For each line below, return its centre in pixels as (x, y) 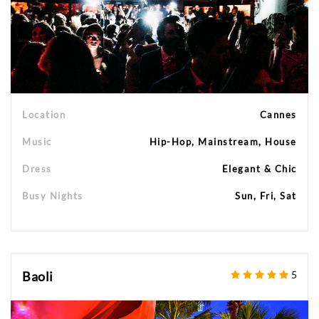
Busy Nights (53, 196)
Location (44, 115)
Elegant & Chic (259, 169)
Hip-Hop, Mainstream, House (223, 142)
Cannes (278, 115)
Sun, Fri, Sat (266, 196)
